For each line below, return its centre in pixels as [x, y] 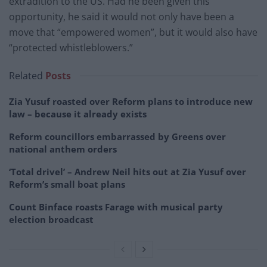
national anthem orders [63, 149]
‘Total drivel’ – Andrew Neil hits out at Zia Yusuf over [128, 172]
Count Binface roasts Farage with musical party [116, 207]
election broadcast [51, 220]
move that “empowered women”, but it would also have [133, 32]
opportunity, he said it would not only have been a [122, 17]
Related [26, 76]
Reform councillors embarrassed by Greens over [117, 137]
